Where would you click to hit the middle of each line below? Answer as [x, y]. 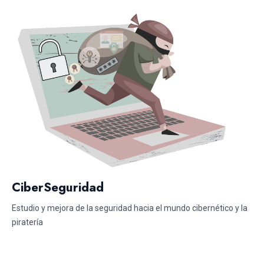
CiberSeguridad [58, 187]
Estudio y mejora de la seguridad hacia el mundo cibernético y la [130, 208]
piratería [27, 222]
